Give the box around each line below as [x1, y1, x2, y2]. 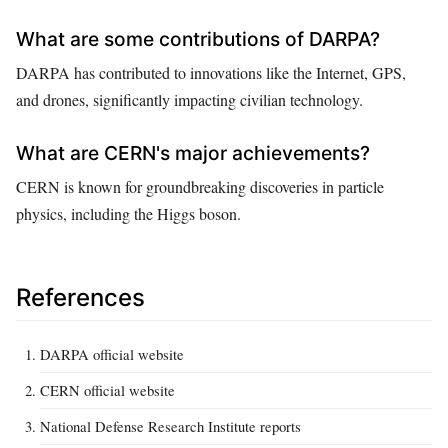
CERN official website [40, 380, 175, 401]
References [16, 283, 145, 313]
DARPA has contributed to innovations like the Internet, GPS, [16, 61, 406, 83]
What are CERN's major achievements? [16, 141, 370, 166]
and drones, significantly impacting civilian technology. [16, 88, 363, 110]
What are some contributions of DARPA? [16, 26, 380, 51]
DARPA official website [40, 344, 184, 365]
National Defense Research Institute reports [40, 416, 301, 437]
